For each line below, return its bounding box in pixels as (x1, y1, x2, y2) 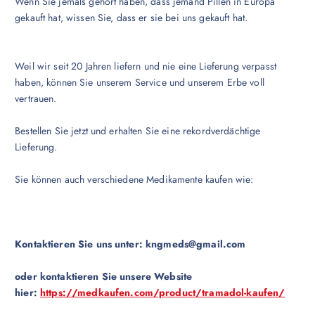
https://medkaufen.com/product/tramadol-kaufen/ (39, 285, 285, 300)
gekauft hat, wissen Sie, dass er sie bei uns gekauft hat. (15, 11, 248, 25)
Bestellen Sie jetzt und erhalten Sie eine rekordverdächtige (15, 124, 261, 139)
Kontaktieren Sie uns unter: (15, 237, 146, 252)
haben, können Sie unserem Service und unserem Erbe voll (15, 75, 264, 90)
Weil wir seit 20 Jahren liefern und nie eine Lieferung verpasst (15, 59, 276, 74)
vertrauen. (15, 91, 57, 106)
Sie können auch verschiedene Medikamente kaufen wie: (15, 172, 254, 187)
